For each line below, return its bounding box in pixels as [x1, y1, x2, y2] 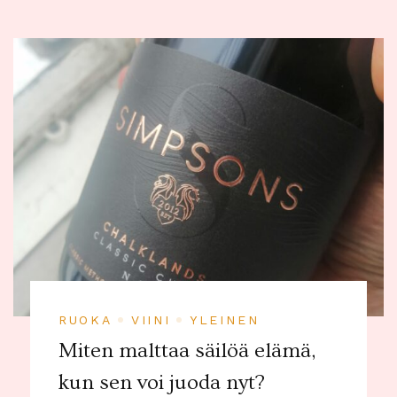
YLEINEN [189, 313, 260, 328]
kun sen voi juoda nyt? [58, 370, 265, 395]
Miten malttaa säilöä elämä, [58, 339, 315, 363]
